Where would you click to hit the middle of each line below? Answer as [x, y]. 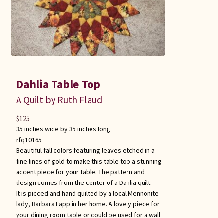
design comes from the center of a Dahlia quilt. [84, 182]
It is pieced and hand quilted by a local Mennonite [87, 193]
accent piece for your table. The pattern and [80, 172]
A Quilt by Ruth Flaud [59, 99]
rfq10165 [29, 139]
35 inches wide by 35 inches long [63, 129]
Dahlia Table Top [58, 84]
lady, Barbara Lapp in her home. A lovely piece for [88, 204]
